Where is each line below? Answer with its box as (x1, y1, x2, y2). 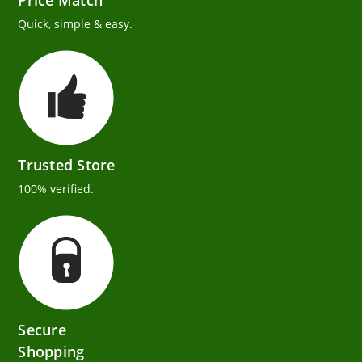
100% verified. (18, 181, 95, 197)
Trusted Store (18, 155, 116, 175)
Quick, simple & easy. (18, 16, 133, 32)
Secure (18, 320, 66, 340)
